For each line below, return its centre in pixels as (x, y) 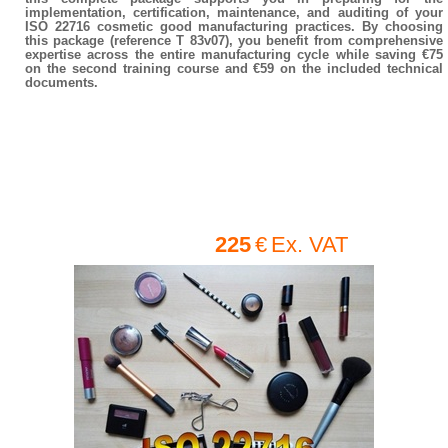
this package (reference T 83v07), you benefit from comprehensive (234, 40)
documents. (61, 82)
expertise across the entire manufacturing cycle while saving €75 (234, 54)
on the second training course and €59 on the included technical (234, 68)
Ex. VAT (309, 244)
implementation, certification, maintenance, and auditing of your (234, 12)
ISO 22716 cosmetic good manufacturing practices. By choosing (234, 26)
